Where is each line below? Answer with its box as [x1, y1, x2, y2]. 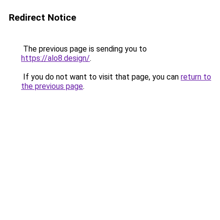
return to [181, 72, 211, 82]
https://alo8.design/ [21, 54, 90, 63]
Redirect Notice [9, 12, 76, 23]
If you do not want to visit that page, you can [21, 72, 181, 82]
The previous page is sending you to [21, 44, 147, 54]
